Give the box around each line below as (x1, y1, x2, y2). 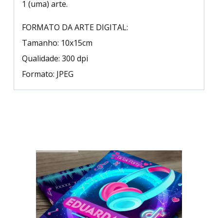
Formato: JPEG (22, 69, 73, 80)
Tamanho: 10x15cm (22, 37, 92, 49)
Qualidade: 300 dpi (22, 53, 88, 64)
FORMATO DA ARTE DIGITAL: (22, 22, 128, 33)
